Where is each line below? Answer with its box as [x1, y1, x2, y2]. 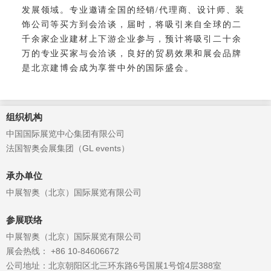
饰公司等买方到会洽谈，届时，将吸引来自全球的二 [22, 19, 242, 29]
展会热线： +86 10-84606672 [6, 246, 119, 256]
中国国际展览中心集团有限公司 [6, 128, 125, 139]
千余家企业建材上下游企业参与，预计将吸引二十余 [22, 34, 242, 44]
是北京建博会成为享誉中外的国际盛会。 [22, 63, 194, 73]
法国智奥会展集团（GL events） [6, 143, 129, 153]
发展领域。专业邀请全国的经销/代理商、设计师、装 [22, 5, 246, 15]
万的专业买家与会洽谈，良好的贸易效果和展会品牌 [22, 48, 242, 58]
